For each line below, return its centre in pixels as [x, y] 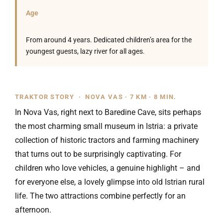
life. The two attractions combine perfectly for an [100, 196]
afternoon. [33, 210]
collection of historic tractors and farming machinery [107, 140]
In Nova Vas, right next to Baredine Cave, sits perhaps [108, 112]
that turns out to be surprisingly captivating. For [98, 154]
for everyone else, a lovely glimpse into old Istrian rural [110, 182]
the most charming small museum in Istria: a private [106, 126]
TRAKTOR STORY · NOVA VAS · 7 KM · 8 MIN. [96, 97]
